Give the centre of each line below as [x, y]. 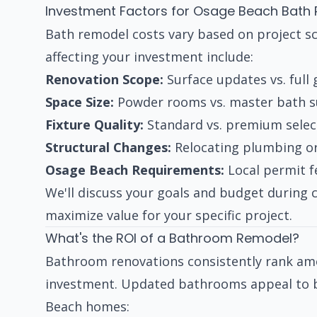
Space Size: [80, 102]
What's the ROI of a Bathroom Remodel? [172, 238]
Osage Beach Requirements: [135, 170]
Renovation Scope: [104, 80]
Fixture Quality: [94, 125]
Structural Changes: [108, 148]
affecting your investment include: [149, 57]
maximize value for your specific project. [169, 215]
